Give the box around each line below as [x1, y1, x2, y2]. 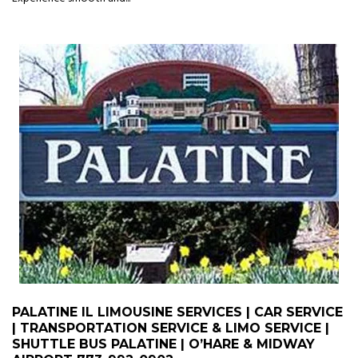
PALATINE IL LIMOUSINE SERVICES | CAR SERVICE [12, 304, 343, 320]
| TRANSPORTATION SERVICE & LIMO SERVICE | [12, 320, 329, 336]
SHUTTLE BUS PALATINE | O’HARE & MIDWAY [12, 336, 315, 352]
